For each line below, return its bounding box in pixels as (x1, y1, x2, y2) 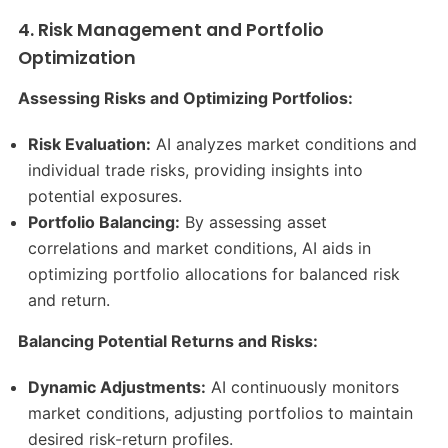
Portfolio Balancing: (28, 212, 181, 233)
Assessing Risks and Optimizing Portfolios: (17, 88, 353, 109)
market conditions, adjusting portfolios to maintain (28, 403, 414, 424)
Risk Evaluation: (28, 134, 152, 155)
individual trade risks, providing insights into (28, 160, 364, 181)
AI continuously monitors (206, 377, 400, 398)
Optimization (17, 46, 136, 71)
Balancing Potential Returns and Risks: (17, 331, 318, 352)
